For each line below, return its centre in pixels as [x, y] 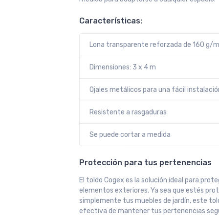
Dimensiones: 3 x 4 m [123, 67]
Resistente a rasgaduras [128, 112]
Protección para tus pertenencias [145, 162]
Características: [111, 21]
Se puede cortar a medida [130, 134]
